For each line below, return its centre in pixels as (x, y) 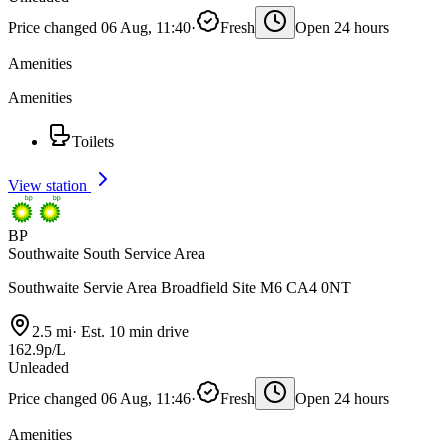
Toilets (93, 141)
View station (49, 185)
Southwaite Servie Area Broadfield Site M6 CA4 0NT (179, 287)
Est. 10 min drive (133, 331)
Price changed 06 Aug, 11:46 (99, 398)
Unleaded (38, 367)
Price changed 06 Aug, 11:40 (99, 27)
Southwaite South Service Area (106, 253)
